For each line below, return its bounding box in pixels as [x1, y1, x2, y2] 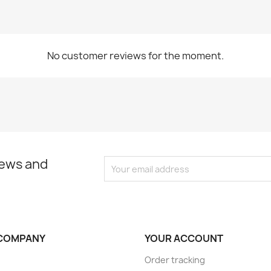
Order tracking [145, 254, 205, 266]
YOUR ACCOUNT [145, 232, 223, 246]
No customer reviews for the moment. [47, 49, 224, 63]
